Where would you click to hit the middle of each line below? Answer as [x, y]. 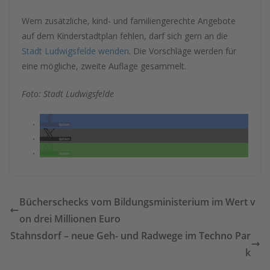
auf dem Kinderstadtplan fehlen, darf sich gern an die [125, 36]
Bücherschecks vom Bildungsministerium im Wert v [137, 202]
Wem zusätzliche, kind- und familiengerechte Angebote [129, 21]
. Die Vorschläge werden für [183, 51]
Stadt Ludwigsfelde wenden [75, 51]
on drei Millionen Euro [70, 219]
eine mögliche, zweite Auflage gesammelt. [104, 66]
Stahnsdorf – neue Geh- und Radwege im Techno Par [130, 236]
